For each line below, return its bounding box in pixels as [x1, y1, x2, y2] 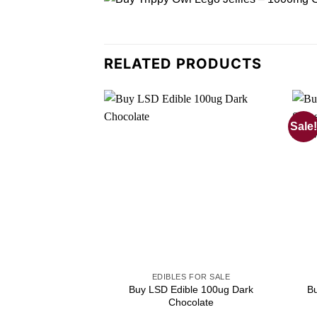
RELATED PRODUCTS [104, 55, 262, 73]
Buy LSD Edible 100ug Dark [129, 283, 254, 295]
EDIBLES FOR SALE [151, 272, 231, 281]
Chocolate [168, 296, 214, 308]
